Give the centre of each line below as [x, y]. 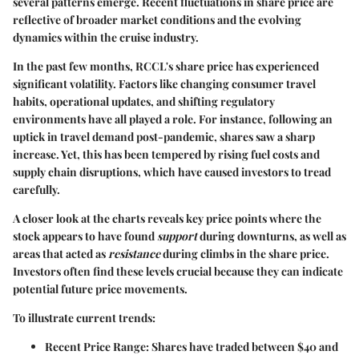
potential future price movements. [100, 288]
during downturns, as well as [272, 236]
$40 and [318, 346]
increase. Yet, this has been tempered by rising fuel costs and [166, 154]
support [177, 236]
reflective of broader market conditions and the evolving [157, 19]
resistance [134, 253]
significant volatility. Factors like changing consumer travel [164, 83]
